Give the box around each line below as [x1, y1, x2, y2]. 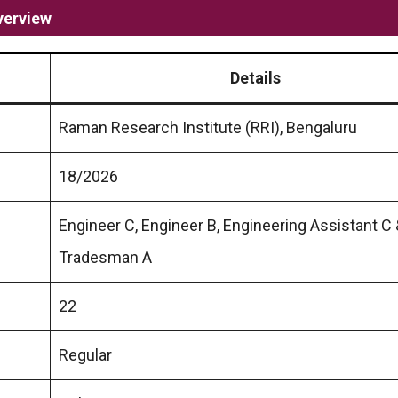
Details [229, 68, 281, 87]
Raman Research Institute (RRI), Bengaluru [59, 117, 357, 137]
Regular [59, 345, 112, 364]
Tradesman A [59, 247, 152, 267]
